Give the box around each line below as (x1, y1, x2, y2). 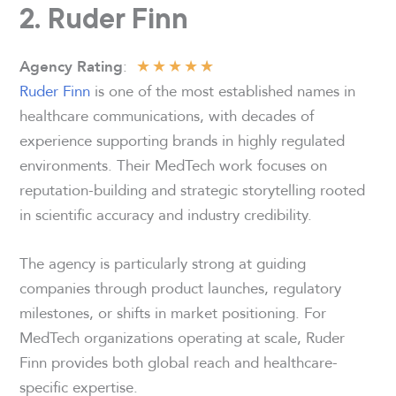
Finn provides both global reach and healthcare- (19, 349, 339, 374)
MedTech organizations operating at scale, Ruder (19, 324, 346, 349)
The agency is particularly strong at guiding (19, 250, 307, 275)
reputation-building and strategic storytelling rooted (19, 177, 366, 202)
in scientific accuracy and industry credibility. (19, 202, 313, 226)
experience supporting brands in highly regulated (19, 127, 346, 152)
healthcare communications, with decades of (19, 103, 315, 127)
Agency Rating (19, 54, 124, 78)
